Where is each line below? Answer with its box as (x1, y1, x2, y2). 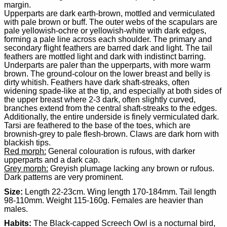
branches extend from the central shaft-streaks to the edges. (4, 104, 217, 113)
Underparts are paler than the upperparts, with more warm (4, 61, 210, 70)
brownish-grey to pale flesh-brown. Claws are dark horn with (4, 130, 219, 139)
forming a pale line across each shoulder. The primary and (4, 35, 212, 44)
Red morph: (4, 147, 46, 156)
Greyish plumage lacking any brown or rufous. (48, 164, 214, 173)
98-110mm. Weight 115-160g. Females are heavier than (4, 196, 203, 205)
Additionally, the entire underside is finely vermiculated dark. (4, 112, 219, 122)
